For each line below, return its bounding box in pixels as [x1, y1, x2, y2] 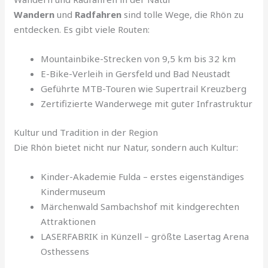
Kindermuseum [41, 185, 106, 197]
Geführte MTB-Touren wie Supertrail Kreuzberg [41, 83, 247, 95]
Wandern [14, 8, 55, 21]
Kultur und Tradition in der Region [14, 126, 159, 138]
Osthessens [41, 245, 90, 257]
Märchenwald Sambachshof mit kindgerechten [41, 200, 240, 212]
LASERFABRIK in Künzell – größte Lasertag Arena [41, 230, 249, 242]
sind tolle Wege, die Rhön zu [121, 8, 244, 21]
